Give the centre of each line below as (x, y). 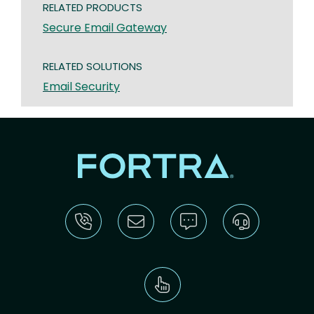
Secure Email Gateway (105, 27)
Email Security (81, 86)
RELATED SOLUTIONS (93, 66)
